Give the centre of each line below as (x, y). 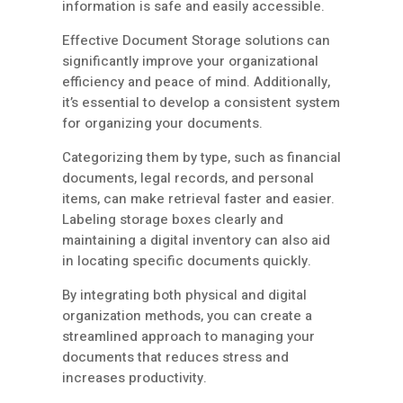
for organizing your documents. (162, 124)
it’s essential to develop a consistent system (201, 103)
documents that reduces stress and (175, 358)
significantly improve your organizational (190, 62)
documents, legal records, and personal (188, 179)
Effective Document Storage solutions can (196, 41)
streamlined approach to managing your (188, 337)
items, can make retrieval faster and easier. (198, 199)
